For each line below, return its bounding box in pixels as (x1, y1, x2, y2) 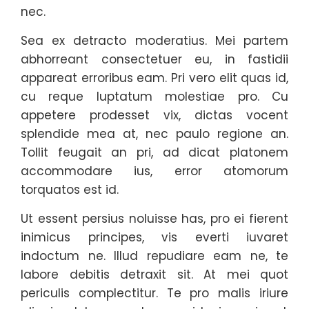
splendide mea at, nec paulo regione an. (21, 126, 288, 142)
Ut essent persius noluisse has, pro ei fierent (21, 210, 288, 227)
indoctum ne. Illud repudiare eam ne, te (21, 248, 288, 264)
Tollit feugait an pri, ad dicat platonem (21, 144, 288, 161)
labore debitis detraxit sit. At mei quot (21, 266, 288, 283)
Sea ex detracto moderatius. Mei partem (21, 32, 288, 49)
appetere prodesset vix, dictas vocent (21, 107, 288, 123)
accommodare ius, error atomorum (21, 163, 288, 179)
